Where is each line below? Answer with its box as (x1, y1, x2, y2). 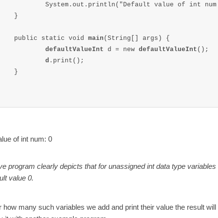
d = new (107, 46, 139, 54)
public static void (14, 35, 88, 42)
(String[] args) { (103, 35, 170, 42)
